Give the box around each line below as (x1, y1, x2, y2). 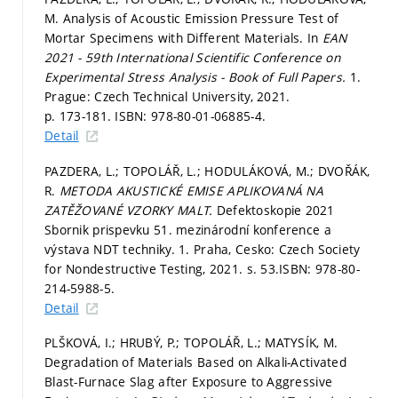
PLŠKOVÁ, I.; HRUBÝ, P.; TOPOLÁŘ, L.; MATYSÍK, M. (44, 334, 338, 351)
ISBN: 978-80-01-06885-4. (115, 107, 267, 124)
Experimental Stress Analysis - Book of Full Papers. (44, 68, 350, 85)
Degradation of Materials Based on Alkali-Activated (44, 354, 346, 370)
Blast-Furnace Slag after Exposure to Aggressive (44, 373, 333, 390)
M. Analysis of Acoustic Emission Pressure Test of (44, 10, 339, 27)
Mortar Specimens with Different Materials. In (44, 29, 322, 46)
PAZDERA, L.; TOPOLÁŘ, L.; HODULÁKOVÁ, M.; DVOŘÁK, (44, 162, 370, 179)
